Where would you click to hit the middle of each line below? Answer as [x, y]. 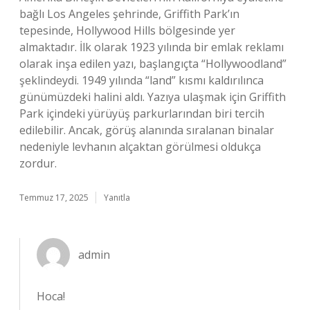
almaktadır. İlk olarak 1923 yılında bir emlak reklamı [152, 47]
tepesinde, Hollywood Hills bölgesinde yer [127, 30]
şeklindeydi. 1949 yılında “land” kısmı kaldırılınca [142, 80]
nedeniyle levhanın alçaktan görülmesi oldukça [140, 147]
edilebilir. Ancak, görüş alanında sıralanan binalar [147, 130]
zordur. [38, 163]
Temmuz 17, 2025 [54, 198]
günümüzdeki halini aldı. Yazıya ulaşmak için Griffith [153, 97]
